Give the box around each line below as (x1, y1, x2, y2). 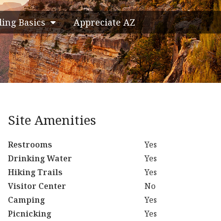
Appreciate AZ (74, 16, 135, 28)
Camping (8, 194, 45, 205)
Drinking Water (8, 153, 72, 164)
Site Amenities (8, 111, 96, 129)
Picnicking (8, 208, 51, 219)
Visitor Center (8, 181, 66, 191)
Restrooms (8, 139, 52, 150)
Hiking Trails (8, 167, 63, 178)
